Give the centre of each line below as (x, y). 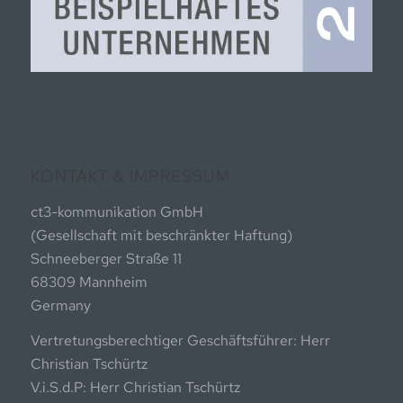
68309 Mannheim (89, 282)
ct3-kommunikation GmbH (116, 211)
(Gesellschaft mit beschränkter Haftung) (161, 235)
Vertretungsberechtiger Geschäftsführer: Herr (180, 341)
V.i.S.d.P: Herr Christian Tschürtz (135, 388)
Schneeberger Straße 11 (106, 258)
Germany (60, 305)
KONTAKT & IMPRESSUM (130, 176)
